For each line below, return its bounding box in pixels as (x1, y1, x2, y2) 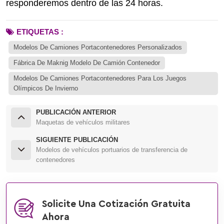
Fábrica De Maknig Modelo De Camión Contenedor (13, 58, 160, 66)
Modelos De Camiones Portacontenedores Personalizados (13, 43, 182, 51)
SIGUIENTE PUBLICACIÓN (36, 135, 118, 143)
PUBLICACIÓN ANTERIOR (36, 108, 116, 116)
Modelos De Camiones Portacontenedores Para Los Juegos (13, 74, 186, 82)
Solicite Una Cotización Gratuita (42, 199, 190, 209)
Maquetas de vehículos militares (36, 118, 130, 126)
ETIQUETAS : (16, 27, 63, 36)
